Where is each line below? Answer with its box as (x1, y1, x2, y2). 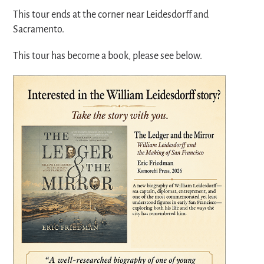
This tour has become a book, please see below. (13, 51, 203, 62)
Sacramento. (13, 24, 65, 35)
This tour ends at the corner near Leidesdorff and (13, 9, 209, 21)
